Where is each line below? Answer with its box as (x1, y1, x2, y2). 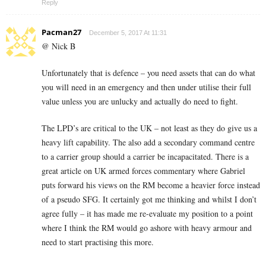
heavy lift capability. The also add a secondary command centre (42, 137, 255, 148)
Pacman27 (42, 27, 81, 38)
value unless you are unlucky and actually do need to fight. (42, 96, 238, 107)
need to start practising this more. (42, 236, 154, 248)
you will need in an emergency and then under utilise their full (42, 81, 251, 93)
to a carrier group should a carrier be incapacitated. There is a (42, 151, 249, 163)
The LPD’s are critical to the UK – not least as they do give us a (42, 122, 257, 134)
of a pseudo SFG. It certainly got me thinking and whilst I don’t (42, 194, 256, 205)
